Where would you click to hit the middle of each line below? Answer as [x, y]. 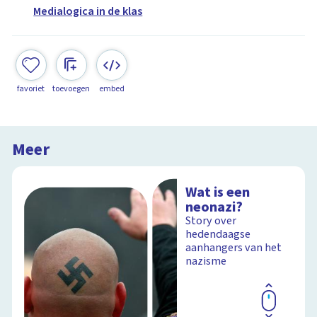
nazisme [206, 261]
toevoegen [71, 88]
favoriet [31, 88]
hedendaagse [218, 235]
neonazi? [214, 207]
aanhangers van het [234, 248]
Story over [211, 221]
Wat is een [218, 192]
